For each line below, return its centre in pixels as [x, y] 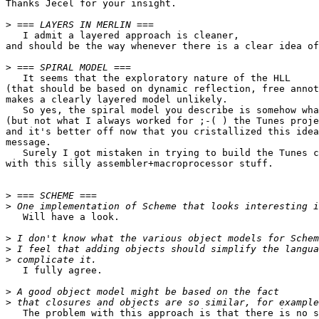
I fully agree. [54, 271]
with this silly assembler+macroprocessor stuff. [140, 164]
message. [28, 142]
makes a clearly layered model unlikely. [117, 100]
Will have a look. [63, 217]
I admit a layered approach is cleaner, [122, 36]
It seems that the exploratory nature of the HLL [148, 78]
